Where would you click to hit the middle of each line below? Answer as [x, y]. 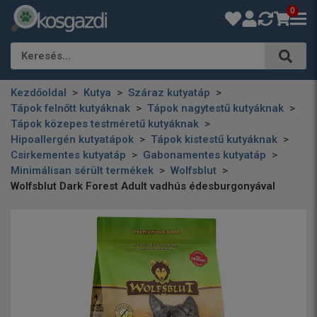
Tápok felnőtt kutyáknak [70, 108]
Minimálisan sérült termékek [82, 171]
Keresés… [46, 56]
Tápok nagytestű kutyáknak [215, 108]
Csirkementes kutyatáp [68, 155]
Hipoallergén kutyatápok [72, 139]
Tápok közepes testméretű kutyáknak [105, 124]
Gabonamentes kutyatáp [204, 155]
